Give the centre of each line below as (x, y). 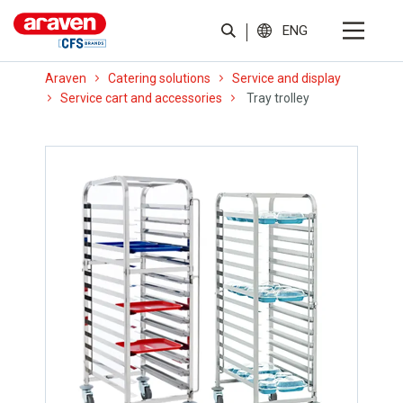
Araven (66, 78)
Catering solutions (159, 78)
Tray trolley (277, 98)
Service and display (287, 78)
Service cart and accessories (141, 98)
